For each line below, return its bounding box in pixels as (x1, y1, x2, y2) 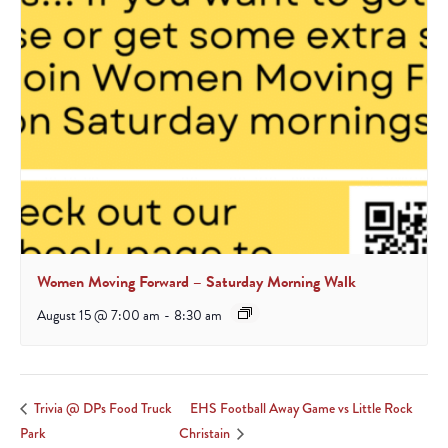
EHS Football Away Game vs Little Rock (189, 397, 413, 418)
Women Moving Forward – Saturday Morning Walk (37, 269, 356, 294)
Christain (178, 423, 233, 444)
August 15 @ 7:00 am (37, 304, 160, 326)
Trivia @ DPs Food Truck (31, 397, 172, 418)
